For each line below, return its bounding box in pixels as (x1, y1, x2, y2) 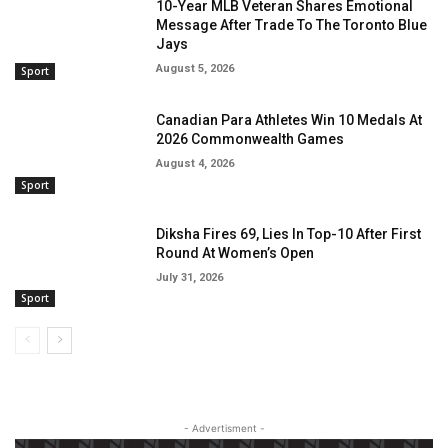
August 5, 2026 (156, 62, 235, 76)
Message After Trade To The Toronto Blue (156, 17, 428, 34)
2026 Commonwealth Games (156, 130, 345, 147)
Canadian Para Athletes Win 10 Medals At (156, 111, 423, 128)
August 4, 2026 (156, 156, 235, 170)
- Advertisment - (183, 422, 265, 435)
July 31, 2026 (156, 270, 224, 284)
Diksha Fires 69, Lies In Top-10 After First (156, 225, 422, 242)
